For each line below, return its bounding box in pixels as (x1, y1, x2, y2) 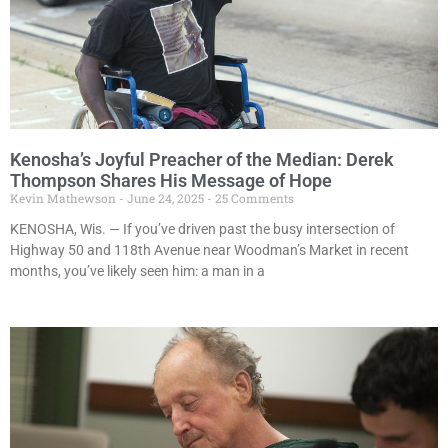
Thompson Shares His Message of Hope (10, 170, 332, 192)
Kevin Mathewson (10, 190, 119, 207)
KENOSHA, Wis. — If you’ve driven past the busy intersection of (10, 221, 395, 238)
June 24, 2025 (124, 190, 207, 207)
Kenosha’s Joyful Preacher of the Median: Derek (10, 149, 394, 171)
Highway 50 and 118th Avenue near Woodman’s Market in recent (10, 242, 409, 259)
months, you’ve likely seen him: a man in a (10, 263, 265, 280)
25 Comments (212, 190, 294, 207)
